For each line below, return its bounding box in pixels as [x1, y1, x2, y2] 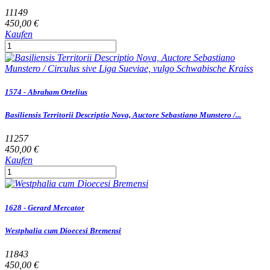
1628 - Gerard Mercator [5, 202, 84, 212]
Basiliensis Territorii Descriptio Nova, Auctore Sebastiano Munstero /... [5, 110, 241, 120]
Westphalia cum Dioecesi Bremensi [5, 225, 121, 235]
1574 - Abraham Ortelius [5, 87, 87, 97]
